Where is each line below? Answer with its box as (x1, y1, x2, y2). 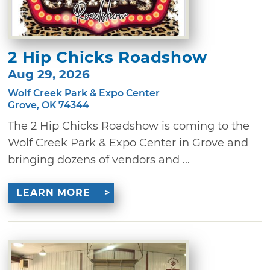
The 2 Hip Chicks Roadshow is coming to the (8, 119, 250, 133)
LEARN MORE (16, 187, 90, 199)
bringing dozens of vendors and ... (8, 153, 190, 167)
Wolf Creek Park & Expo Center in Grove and (8, 136, 249, 150)
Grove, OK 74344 (8, 99, 90, 111)
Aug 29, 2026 (8, 67, 90, 82)
